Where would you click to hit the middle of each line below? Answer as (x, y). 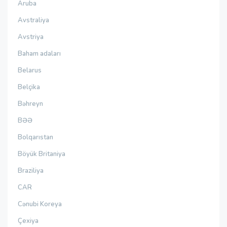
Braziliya (31, 171)
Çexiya (28, 221)
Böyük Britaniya (42, 154)
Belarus (30, 70)
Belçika (29, 87)
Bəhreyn (30, 104)
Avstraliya (33, 20)
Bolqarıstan (35, 137)
